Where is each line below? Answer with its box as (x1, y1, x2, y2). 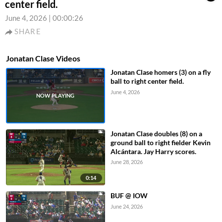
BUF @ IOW (110, 191, 148, 200)
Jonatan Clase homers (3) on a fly (110, 68, 211, 76)
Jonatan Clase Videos (6, 54, 80, 63)
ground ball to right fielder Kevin (110, 138, 211, 147)
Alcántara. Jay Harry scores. (110, 147, 196, 156)
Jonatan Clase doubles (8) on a (110, 129, 202, 138)
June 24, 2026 (110, 203, 143, 210)
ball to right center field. (110, 77, 184, 85)
